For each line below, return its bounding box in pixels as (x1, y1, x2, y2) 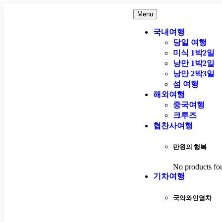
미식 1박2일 (172, 49, 215, 57)
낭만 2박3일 (172, 69, 215, 78)
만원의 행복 (172, 143, 207, 151)
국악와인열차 (172, 194, 212, 202)
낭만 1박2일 (172, 59, 215, 67)
